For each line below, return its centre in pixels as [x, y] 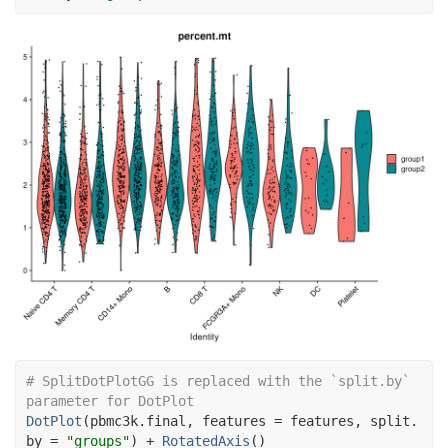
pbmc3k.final [138, 421]
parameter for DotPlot [110, 401]
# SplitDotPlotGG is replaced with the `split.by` [218, 381]
